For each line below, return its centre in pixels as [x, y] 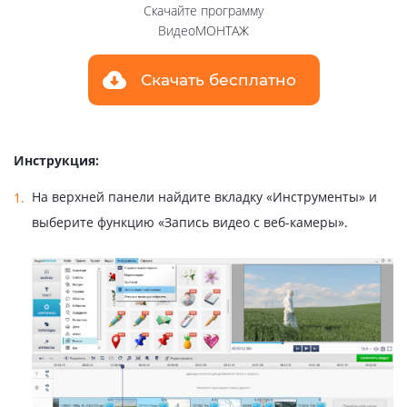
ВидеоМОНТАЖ [203, 30]
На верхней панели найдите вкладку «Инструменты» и [204, 196]
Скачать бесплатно [218, 79]
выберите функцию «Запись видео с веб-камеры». [190, 222]
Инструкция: [56, 160]
